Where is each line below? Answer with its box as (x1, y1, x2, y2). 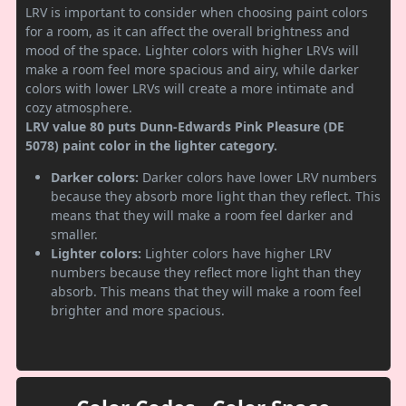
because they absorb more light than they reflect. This (51, 187, 381, 205)
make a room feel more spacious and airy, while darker (25, 60, 359, 78)
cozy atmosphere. (25, 98, 132, 116)
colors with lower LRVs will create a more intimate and (25, 79, 354, 97)
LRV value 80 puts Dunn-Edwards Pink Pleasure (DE (25, 117, 344, 135)
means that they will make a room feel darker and (51, 206, 353, 224)
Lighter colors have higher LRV (141, 244, 331, 262)
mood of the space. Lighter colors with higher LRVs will (25, 41, 359, 59)
